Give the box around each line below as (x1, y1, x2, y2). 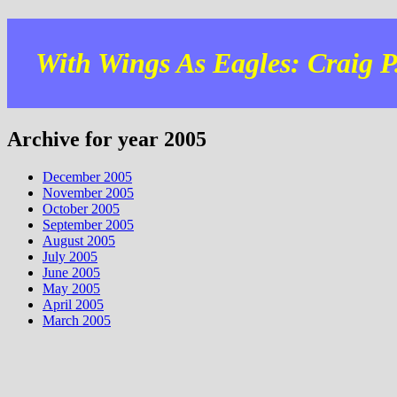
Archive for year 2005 (7, 127, 206, 151)
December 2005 (43, 168, 132, 184)
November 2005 (43, 184, 134, 200)
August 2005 (43, 232, 115, 248)
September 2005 (43, 216, 134, 232)
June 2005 (43, 264, 100, 280)
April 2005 (43, 296, 104, 312)
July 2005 (43, 248, 97, 264)
